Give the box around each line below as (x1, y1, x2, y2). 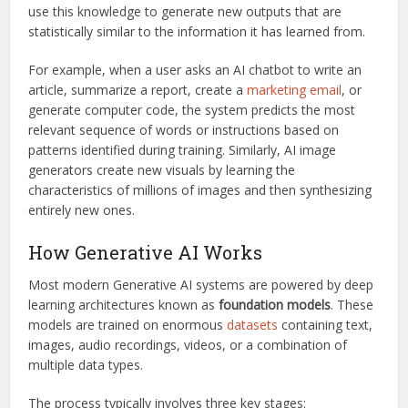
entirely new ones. (28, 200, 136, 219)
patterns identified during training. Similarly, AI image (28, 140, 337, 158)
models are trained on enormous (28, 315, 228, 333)
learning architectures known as (28, 295, 219, 313)
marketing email (247, 80, 342, 98)
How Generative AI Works (28, 240, 263, 264)
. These (331, 295, 374, 313)
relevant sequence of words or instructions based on (28, 120, 340, 138)
